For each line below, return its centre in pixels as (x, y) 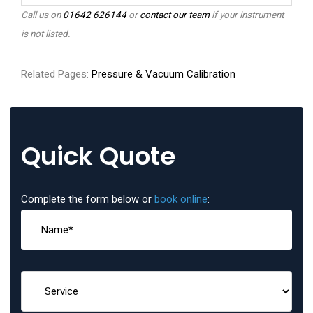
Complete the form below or (88, 199)
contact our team (175, 15)
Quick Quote (98, 156)
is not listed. (46, 34)
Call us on (42, 15)
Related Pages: (56, 74)
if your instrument (247, 15)
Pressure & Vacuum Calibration (163, 74)
